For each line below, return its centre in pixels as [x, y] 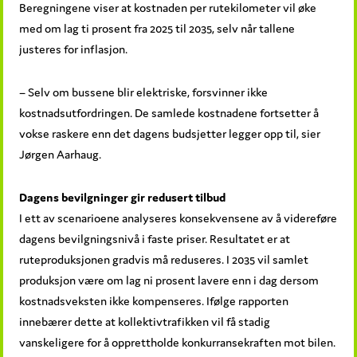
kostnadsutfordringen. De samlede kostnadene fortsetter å [169, 112]
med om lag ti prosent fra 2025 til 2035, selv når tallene [157, 28]
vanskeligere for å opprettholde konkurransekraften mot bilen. [178, 342]
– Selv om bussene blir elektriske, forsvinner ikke [144, 92]
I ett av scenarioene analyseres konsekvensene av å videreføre [178, 218]
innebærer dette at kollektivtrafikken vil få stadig [145, 321]
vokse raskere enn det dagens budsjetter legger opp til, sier [170, 133]
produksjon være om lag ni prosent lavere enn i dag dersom [169, 280]
